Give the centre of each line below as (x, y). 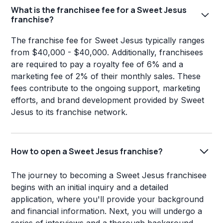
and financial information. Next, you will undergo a (107, 211)
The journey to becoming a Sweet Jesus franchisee (109, 175)
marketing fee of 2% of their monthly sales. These (106, 76)
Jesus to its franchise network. (69, 112)
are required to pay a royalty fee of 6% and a (97, 64)
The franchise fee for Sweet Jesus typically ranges (108, 41)
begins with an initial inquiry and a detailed (90, 187)
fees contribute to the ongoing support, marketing (106, 88)
